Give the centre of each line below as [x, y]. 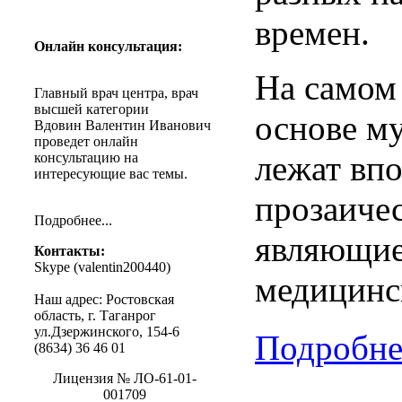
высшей [58, 109]
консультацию [77, 157]
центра [143, 92]
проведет [62, 141]
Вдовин [58, 125]
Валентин [115, 125]
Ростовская [140, 299]
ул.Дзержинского [87, 331]
